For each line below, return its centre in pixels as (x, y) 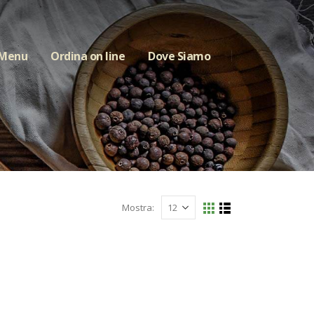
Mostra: (138, 207)
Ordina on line (88, 56)
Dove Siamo (179, 56)
